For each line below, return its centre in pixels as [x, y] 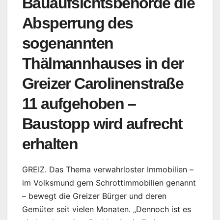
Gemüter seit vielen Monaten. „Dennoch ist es [107, 209]
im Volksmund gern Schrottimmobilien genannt [109, 183]
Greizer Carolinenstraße [103, 84]
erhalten [50, 144]
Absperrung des [78, 23]
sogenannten [68, 43]
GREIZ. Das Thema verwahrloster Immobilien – [108, 170]
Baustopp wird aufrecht [102, 124]
